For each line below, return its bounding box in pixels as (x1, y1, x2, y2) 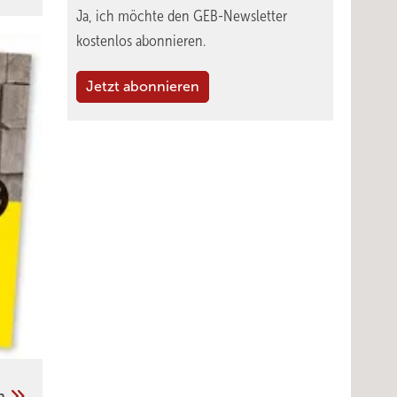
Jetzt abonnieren (86, 79, 199, 94)
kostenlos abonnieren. (76, 32, 206, 50)
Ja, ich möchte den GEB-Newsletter (76, 7, 287, 25)
